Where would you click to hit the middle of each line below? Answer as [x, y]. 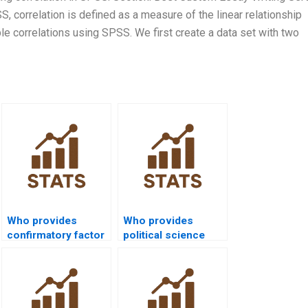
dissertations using [171, 249]
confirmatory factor [56, 235]
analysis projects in [55, 249]
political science [164, 235]
